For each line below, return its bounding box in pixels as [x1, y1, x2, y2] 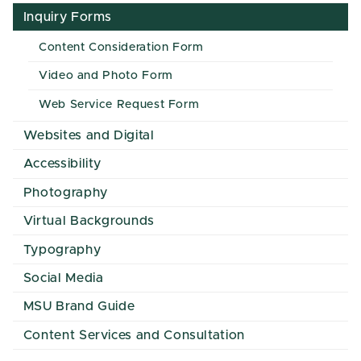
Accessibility [23, 157, 102, 171]
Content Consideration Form [38, 41, 204, 53]
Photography [23, 185, 108, 199]
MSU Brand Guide [23, 300, 135, 313]
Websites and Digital [23, 129, 155, 143]
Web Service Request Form [38, 98, 200, 110]
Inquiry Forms [23, 10, 113, 24]
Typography [23, 243, 102, 256]
